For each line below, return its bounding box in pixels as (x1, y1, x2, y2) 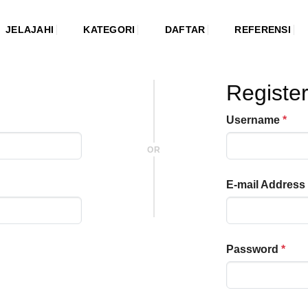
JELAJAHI (5, 24, 54, 35)
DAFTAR (164, 24, 206, 35)
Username (226, 114, 280, 126)
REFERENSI (234, 24, 291, 35)
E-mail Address (226, 178, 305, 190)
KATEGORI (83, 24, 135, 35)
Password (226, 243, 278, 255)
